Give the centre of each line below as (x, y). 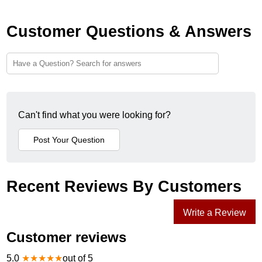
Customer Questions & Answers (129, 31)
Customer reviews (67, 237)
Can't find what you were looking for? (95, 115)
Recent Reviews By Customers (124, 186)
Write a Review (214, 212)
